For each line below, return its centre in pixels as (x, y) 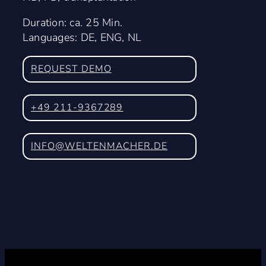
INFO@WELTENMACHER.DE (99, 146)
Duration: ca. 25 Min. (72, 22)
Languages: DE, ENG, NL (82, 37)
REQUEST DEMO (71, 69)
